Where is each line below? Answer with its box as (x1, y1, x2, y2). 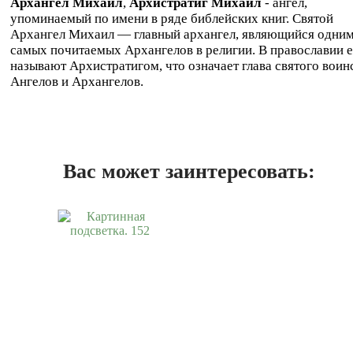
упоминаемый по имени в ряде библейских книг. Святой (10, 10, 333, 26)
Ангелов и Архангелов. (10, 73, 143, 89)
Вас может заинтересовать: (63, 159, 315, 183)
